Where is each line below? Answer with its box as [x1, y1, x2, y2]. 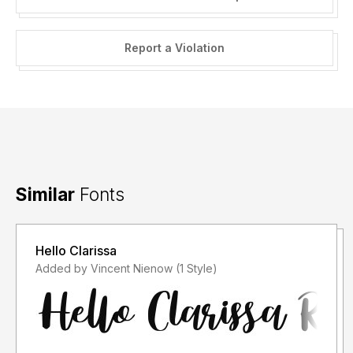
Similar [16, 184, 75, 206]
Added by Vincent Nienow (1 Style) [176, 262, 217, 276]
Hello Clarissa [35, 243, 117, 259]
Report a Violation [124, 41, 225, 55]
